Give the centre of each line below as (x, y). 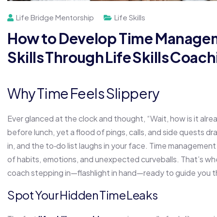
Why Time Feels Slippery (84, 93)
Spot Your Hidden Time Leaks (83, 195)
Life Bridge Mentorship (55, 17)
